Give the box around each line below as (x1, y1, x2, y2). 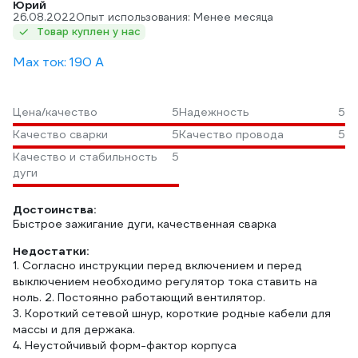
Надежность (179, 105, 249, 119)
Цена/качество (13, 105, 97, 119)
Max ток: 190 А (13, 54, 104, 70)
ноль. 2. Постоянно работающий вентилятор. (13, 290, 265, 304)
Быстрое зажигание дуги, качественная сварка (13, 217, 276, 231)
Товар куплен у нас (37, 25, 141, 38)
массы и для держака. (13, 322, 135, 336)
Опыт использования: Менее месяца (76, 10, 273, 24)
